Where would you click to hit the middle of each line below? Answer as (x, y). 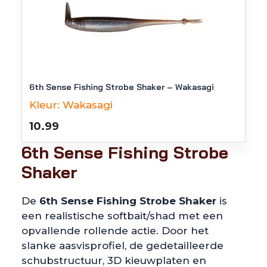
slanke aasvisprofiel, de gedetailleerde (122, 246)
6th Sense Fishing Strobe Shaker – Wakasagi (122, 87)
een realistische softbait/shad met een (122, 216)
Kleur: (44, 105)
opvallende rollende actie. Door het (115, 231)
